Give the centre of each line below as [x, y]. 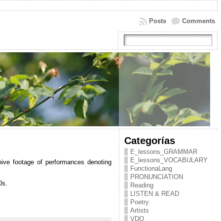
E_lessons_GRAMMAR [164, 152]
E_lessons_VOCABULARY [169, 160]
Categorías [149, 140]
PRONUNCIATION [156, 177]
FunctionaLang [151, 168]
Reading [142, 185]
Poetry [139, 202]
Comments [198, 21]
